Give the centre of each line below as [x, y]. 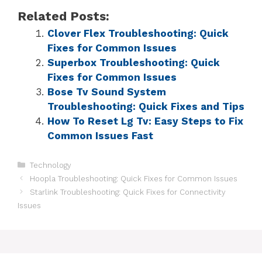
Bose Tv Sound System [107, 92]
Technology [50, 165]
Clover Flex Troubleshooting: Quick [138, 33]
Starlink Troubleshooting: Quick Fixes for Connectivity [127, 192]
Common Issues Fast [100, 135]
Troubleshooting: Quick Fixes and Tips [146, 106]
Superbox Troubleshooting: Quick [134, 62]
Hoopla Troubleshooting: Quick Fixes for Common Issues [133, 178]
